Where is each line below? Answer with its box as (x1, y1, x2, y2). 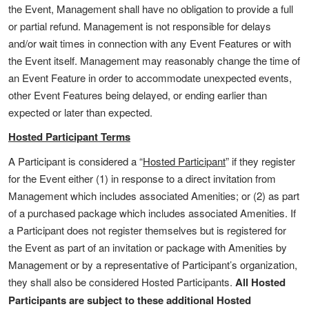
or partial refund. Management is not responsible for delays (8, 19, 271, 33)
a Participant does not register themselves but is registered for (8, 223, 286, 237)
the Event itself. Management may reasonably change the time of (8, 53, 300, 68)
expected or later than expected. (8, 105, 152, 119)
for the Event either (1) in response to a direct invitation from (8, 171, 276, 186)
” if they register (226, 154, 295, 168)
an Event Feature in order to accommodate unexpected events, (8, 70, 292, 85)
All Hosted (235, 275, 286, 290)
